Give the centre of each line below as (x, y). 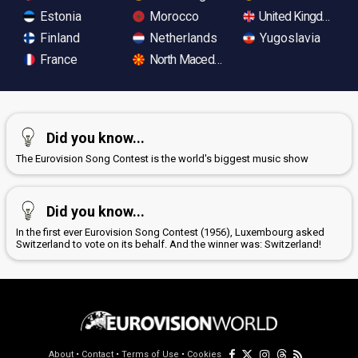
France (57, 60)
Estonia (59, 17)
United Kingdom (297, 17)
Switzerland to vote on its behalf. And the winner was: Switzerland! (169, 245)
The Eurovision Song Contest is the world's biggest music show (162, 159)
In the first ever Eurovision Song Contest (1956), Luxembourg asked (170, 233)
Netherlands (182, 38)
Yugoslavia (288, 38)
